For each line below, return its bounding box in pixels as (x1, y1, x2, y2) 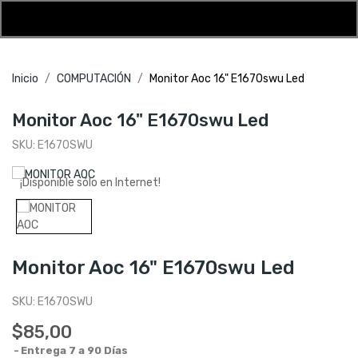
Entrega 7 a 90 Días (21, 344, 128, 356)
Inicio (12, 72, 38, 86)
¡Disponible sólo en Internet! (20, 176, 161, 189)
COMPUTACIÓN (57, 72, 131, 86)
